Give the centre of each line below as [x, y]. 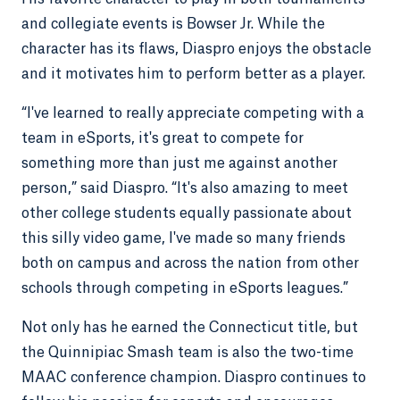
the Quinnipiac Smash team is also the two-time [187, 353]
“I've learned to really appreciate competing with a [193, 113]
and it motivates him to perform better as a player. [193, 74]
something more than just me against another [179, 163]
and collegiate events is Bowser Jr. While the [173, 24]
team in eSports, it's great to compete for [162, 138]
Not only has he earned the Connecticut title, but [190, 328]
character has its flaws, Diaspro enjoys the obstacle [196, 49]
